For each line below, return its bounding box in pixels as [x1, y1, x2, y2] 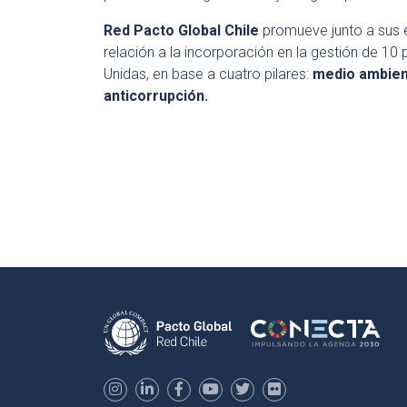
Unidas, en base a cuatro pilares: [104, 65, 313, 83]
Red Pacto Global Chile [104, 22, 259, 39]
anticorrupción [104, 87, 204, 104]
